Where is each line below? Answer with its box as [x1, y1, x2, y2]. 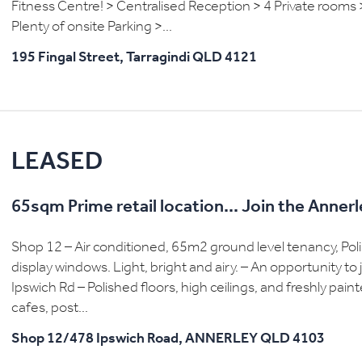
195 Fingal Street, [11, 50, 124, 66]
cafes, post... [11, 301, 88, 317]
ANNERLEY [185, 331, 258, 347]
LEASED [11, 150, 103, 176]
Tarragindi [126, 50, 190, 66]
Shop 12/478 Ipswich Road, [11, 331, 183, 347]
